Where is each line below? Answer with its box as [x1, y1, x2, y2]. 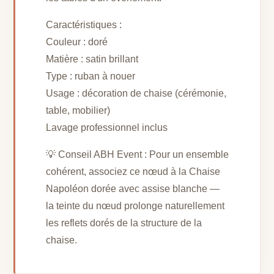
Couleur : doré [46, 37, 108, 48]
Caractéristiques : [46, 20, 122, 31]
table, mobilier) [46, 105, 111, 116]
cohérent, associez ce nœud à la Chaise [46, 166, 221, 177]
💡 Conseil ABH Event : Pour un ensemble [46, 149, 229, 160]
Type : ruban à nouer [46, 71, 136, 82]
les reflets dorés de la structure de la [46, 218, 202, 229]
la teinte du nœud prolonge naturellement [46, 201, 225, 212]
